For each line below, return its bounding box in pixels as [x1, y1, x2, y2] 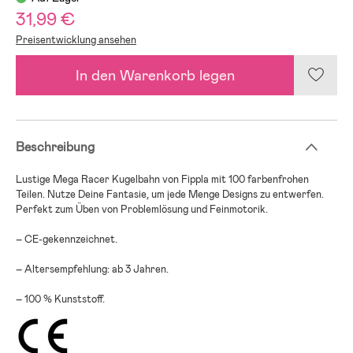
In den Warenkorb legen [75, 65, 235, 85]
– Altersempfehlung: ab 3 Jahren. [16, 262, 169, 276]
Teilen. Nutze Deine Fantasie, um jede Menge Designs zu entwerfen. [16, 187, 324, 201]
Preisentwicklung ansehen [16, 32, 136, 46]
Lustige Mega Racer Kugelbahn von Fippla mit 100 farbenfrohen [16, 172, 309, 186]
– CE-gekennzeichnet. [16, 232, 117, 246]
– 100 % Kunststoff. [16, 292, 105, 306]
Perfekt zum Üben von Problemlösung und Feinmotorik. [16, 202, 268, 216]
